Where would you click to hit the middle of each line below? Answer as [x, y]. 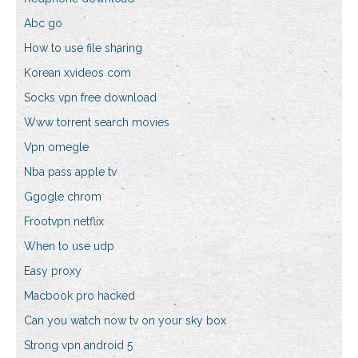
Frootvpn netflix [64, 222]
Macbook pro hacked [80, 296]
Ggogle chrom [63, 197]
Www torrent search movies [97, 123]
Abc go [43, 24]
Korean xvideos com [78, 73]
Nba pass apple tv [70, 172]
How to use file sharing [83, 48]
